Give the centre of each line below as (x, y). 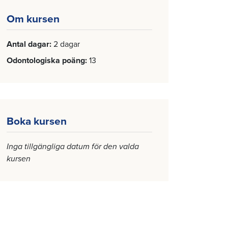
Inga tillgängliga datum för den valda (73, 147)
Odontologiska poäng (46, 61)
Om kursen (33, 19)
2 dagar (67, 44)
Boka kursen (37, 121)
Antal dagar (28, 44)
